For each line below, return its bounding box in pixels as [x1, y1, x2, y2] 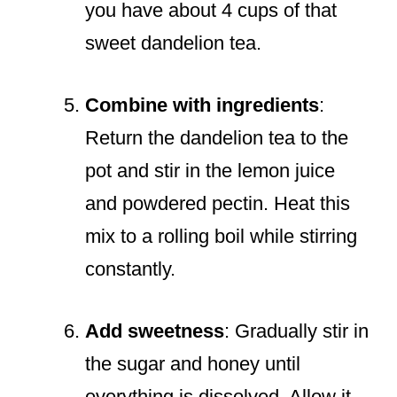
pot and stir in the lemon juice [85, 160, 335, 183]
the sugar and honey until [85, 353, 300, 376]
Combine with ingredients [85, 94, 319, 117]
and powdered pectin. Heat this [85, 192, 350, 215]
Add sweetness [85, 320, 224, 343]
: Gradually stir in [224, 320, 369, 343]
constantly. [85, 258, 175, 281]
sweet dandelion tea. [85, 32, 261, 55]
